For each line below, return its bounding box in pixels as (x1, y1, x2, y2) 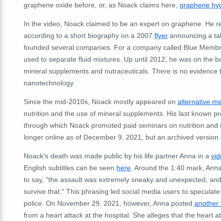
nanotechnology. (24, 78, 75, 87)
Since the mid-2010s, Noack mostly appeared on (24, 97, 178, 106)
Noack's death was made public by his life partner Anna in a (24, 151, 211, 160)
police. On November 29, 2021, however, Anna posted (24, 199, 194, 207)
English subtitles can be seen (24, 163, 116, 172)
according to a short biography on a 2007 (24, 31, 154, 39)
